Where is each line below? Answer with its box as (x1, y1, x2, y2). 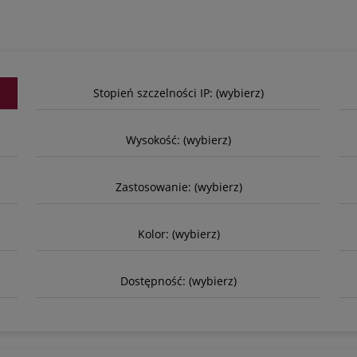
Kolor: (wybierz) (137, 226, 220, 241)
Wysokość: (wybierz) (126, 131, 231, 147)
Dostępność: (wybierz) (120, 273, 237, 288)
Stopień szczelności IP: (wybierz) (93, 84, 264, 100)
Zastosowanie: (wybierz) (115, 178, 242, 194)
